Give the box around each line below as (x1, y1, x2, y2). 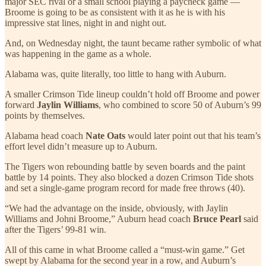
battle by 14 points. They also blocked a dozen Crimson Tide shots (5, 172, 254, 182)
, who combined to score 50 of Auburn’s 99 (99, 99, 261, 110)
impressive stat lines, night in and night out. (5, 17, 166, 28)
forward (5, 99, 37, 110)
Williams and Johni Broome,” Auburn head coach (5, 213, 193, 224)
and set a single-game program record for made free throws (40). (5, 182, 245, 193)
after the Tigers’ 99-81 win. (5, 224, 106, 235)
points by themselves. (5, 110, 85, 121)
